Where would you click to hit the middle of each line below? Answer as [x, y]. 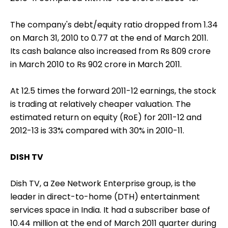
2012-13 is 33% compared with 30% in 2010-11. [97, 131]
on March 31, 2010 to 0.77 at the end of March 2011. [109, 38]
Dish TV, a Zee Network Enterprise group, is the [103, 184]
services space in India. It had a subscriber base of [110, 210]
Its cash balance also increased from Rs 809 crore [110, 51]
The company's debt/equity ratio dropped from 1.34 [114, 25]
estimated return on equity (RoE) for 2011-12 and [106, 118]
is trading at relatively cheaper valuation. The [101, 104]
